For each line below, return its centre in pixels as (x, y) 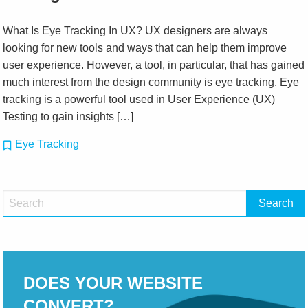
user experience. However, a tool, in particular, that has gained (154, 65)
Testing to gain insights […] (68, 117)
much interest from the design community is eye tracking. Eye (151, 82)
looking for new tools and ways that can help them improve (145, 48)
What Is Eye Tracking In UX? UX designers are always (135, 31)
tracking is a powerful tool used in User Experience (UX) (139, 100)
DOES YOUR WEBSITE (113, 283)
